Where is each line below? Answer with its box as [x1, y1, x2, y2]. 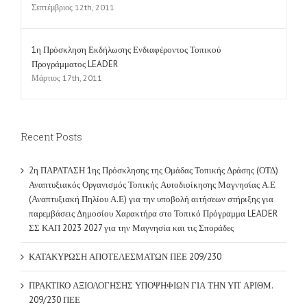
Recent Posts [21, 93, 82, 106]
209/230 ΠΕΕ [29, 256, 80, 269]
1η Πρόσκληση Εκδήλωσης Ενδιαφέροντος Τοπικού [32, 6, 221, 19]
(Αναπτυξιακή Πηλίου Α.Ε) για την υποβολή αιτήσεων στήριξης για [29, 156, 273, 168]
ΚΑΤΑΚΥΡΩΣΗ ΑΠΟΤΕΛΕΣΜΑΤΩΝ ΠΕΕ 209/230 [29, 213, 221, 225]
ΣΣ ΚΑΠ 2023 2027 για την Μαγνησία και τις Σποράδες [29, 184, 234, 197]
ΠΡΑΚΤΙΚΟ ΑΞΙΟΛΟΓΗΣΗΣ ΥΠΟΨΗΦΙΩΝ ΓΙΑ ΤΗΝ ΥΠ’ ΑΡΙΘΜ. [29, 242, 273, 254]
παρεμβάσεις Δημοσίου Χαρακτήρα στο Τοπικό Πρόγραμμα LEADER [29, 170, 278, 182]
